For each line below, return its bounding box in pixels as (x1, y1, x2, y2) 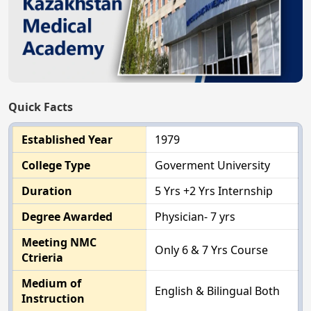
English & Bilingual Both (155, 283, 280, 299)
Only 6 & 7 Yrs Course (155, 242, 268, 258)
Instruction (22, 290, 85, 306)
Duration (22, 183, 72, 199)
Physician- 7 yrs (155, 208, 235, 224)
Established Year (22, 131, 112, 147)
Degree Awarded (22, 208, 112, 224)
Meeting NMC (22, 234, 96, 250)
